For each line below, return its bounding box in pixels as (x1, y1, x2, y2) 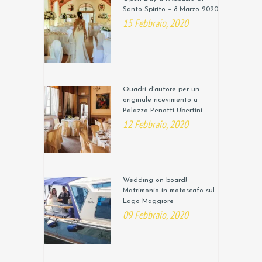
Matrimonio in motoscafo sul (123, 187, 215, 195)
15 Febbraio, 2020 (123, 16, 188, 30)
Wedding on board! (123, 177, 187, 184)
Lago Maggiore (123, 198, 174, 205)
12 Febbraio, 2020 (123, 118, 188, 132)
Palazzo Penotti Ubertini (123, 107, 202, 115)
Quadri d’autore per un (123, 86, 199, 94)
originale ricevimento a (123, 96, 198, 104)
